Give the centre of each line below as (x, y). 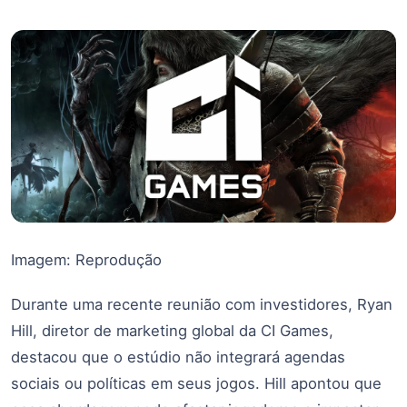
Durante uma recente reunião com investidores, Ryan (202, 305)
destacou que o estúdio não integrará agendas (178, 357)
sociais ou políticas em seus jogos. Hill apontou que (196, 384)
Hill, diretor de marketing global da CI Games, (172, 331)
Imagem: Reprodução (86, 259)
